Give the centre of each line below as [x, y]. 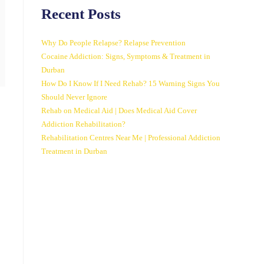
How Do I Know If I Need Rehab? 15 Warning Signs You [131, 83]
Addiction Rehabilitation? [83, 124]
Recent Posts [81, 14]
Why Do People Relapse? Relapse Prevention [113, 43]
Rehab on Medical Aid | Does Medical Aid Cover [119, 110]
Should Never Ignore [74, 97]
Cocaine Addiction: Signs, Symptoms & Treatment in [126, 56]
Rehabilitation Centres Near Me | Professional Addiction [131, 138]
